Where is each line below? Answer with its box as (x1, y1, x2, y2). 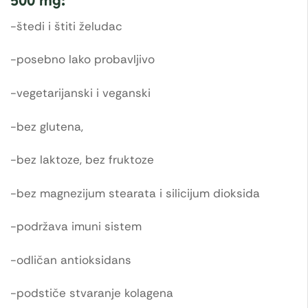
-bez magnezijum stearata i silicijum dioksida (10, 185, 260, 201)
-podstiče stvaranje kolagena (10, 285, 173, 301)
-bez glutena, (10, 118, 83, 134)
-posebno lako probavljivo (10, 52, 155, 67)
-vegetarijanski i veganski (10, 85, 151, 100)
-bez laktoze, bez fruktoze (10, 152, 154, 168)
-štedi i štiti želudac (10, 18, 122, 34)
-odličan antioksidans (10, 252, 131, 267)
